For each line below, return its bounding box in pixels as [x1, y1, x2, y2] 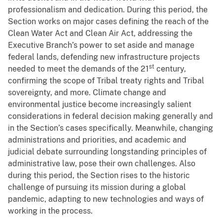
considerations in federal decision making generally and [8, 111, 213, 121]
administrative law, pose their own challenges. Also [8, 158, 195, 168]
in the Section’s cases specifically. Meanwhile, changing [8, 123, 213, 133]
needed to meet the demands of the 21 [8, 64, 149, 74]
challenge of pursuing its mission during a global [8, 182, 186, 192]
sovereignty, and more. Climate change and [8, 87, 166, 97]
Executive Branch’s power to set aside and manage [8, 40, 194, 50]
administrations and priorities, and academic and [8, 135, 186, 145]
